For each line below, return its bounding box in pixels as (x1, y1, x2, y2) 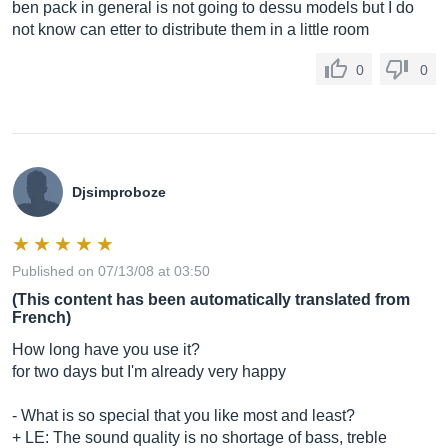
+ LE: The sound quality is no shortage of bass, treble (12, 429, 387, 446)
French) (12, 309, 71, 326)
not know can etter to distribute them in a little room (12, 21, 369, 38)
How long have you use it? (12, 341, 200, 358)
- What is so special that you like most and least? (12, 407, 355, 424)
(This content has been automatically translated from (12, 291, 410, 308)
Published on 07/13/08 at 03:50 (12, 263, 210, 279)
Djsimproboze (72, 184, 166, 200)
